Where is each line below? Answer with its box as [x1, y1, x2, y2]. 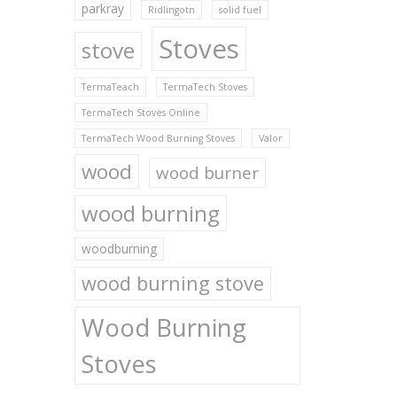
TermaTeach [81, 81, 139, 93]
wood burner [155, 161, 259, 184]
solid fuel [218, 4, 261, 16]
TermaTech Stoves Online [81, 106, 200, 119]
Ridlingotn [147, 4, 195, 16]
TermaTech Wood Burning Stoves [81, 132, 235, 144]
